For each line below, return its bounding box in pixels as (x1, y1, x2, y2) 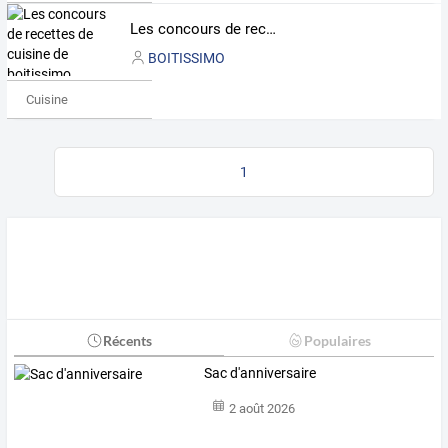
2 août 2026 (228, 401, 295, 417)
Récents (102, 331, 152, 349)
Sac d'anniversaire (204, 364, 317, 381)
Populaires (303, 331, 371, 349)
